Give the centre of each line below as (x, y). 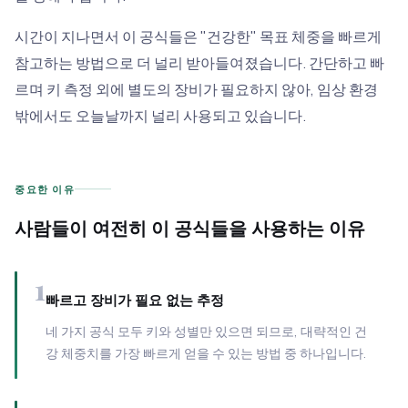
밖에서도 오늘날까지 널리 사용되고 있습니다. (160, 116)
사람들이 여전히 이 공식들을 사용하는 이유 (190, 228)
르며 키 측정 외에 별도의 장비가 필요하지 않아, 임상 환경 (196, 90)
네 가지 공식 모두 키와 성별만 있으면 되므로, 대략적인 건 (206, 331)
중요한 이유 (45, 189)
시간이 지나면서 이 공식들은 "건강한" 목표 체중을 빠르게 (198, 37)
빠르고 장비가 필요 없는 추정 (135, 300)
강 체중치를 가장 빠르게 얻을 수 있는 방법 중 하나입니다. (206, 353)
